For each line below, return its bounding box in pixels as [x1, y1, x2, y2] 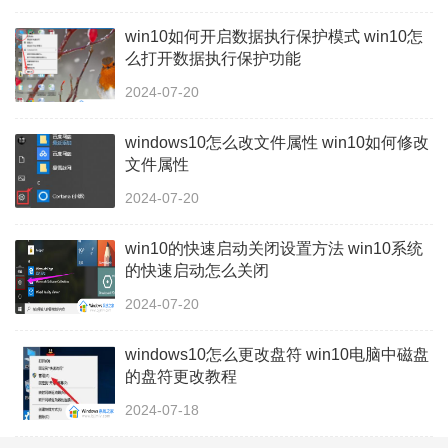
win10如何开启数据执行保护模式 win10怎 [125, 27, 423, 45]
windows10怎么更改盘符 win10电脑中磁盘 [125, 345, 429, 363]
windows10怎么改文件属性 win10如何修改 [125, 133, 429, 151]
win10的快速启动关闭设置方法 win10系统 [125, 239, 423, 257]
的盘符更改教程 [125, 367, 237, 385]
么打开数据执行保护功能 [125, 49, 301, 67]
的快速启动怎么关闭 [125, 261, 269, 279]
